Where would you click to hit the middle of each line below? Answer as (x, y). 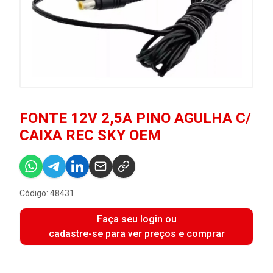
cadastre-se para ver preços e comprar (136, 233)
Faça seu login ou (136, 219)
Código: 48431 (47, 193)
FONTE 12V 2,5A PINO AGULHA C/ (135, 118)
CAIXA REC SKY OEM (90, 135)
